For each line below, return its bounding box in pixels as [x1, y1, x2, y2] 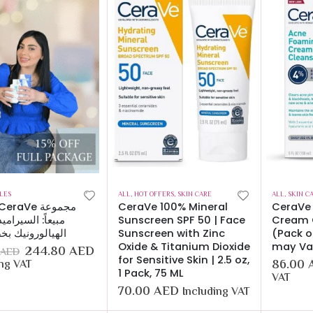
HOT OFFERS [134, 189, 174, 201]
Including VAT [182, 283, 250, 301]
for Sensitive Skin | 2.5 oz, [118, 253, 249, 268]
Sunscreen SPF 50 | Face [118, 213, 245, 228]
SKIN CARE [177, 189, 212, 201]
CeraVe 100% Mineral [118, 200, 228, 214]
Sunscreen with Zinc [118, 226, 225, 241]
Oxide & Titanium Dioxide [118, 240, 250, 254]
